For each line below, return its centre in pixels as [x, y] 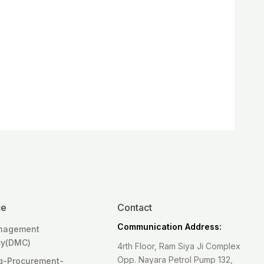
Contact [135, 208]
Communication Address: [170, 227]
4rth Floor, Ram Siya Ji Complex [179, 246]
